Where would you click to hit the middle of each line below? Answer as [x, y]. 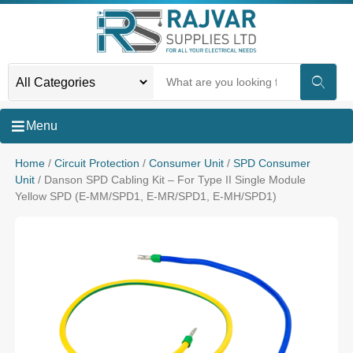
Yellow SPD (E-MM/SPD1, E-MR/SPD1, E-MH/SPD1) [145, 196]
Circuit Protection [97, 163]
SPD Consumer [271, 163]
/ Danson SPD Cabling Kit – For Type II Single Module [170, 180]
